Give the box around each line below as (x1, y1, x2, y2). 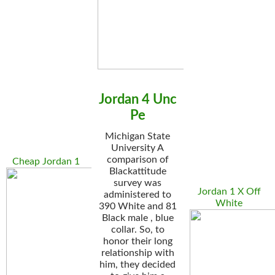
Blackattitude (109, 166, 166, 176)
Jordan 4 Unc (98, 93, 177, 106)
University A (111, 143, 164, 153)
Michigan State (105, 131, 170, 141)
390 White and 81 (98, 201, 177, 211)
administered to (104, 190, 171, 199)
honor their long (103, 236, 172, 246)
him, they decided (99, 260, 176, 269)
